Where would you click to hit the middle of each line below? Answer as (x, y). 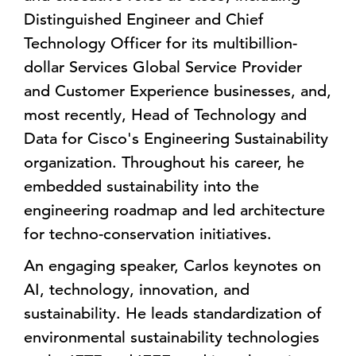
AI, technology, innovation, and (137, 290)
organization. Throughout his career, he (164, 163)
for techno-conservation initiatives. (150, 234)
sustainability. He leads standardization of (173, 313)
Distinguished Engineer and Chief (144, 19)
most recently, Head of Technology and (165, 115)
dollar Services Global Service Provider (163, 67)
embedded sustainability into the (141, 186)
